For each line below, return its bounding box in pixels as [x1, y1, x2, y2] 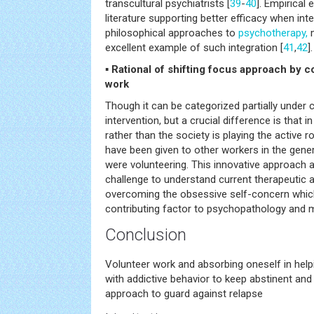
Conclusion [105, 225, 186, 245]
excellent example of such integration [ [105, 41, 283, 54]
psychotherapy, [238, 27, 308, 39]
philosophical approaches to [105, 27, 238, 39]
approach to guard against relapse [105, 287, 263, 300]
